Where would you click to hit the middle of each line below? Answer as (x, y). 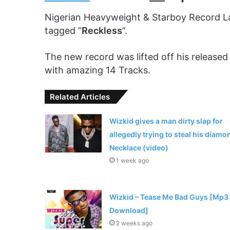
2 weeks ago (134, 223)
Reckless (102, 31)
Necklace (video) (139, 148)
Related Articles (80, 97)
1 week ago (132, 161)
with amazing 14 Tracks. (98, 70)
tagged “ (63, 31)
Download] (129, 210)
